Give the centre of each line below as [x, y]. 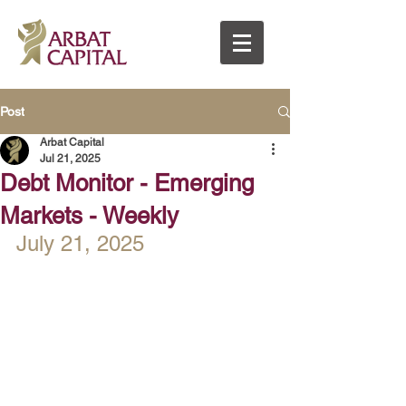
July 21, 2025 [80, 243]
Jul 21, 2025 [70, 159]
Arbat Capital [72, 142]
